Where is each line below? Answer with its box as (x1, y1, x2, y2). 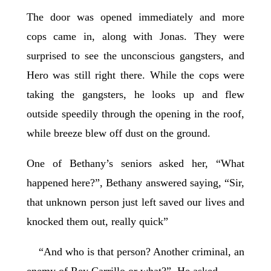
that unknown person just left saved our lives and (26, 196, 245, 209)
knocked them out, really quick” (26, 215, 171, 228)
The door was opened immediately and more (26, 11, 245, 24)
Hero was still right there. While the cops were (26, 69, 245, 82)
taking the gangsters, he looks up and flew (26, 88, 245, 101)
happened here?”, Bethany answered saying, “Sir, (26, 177, 245, 189)
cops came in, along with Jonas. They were (26, 30, 245, 43)
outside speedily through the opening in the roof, (26, 108, 245, 120)
